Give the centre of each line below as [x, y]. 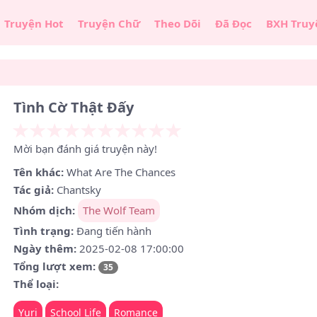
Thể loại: [36, 284]
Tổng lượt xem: [55, 266]
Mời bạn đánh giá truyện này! [86, 149]
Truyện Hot [34, 23]
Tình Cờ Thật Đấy [74, 107]
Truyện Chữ [109, 23]
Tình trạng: [44, 231]
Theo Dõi [177, 23]
